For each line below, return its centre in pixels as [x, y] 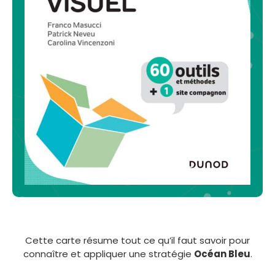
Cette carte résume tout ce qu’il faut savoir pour [137, 240]
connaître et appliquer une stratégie [108, 254]
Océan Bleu [222, 254]
